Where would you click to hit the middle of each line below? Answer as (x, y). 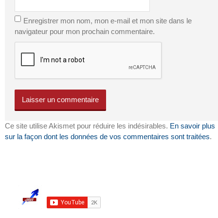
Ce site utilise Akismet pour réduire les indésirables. (87, 126)
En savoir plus (192, 126)
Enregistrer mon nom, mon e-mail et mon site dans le (108, 21)
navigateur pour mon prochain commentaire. (85, 31)
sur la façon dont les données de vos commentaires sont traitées (107, 136)
